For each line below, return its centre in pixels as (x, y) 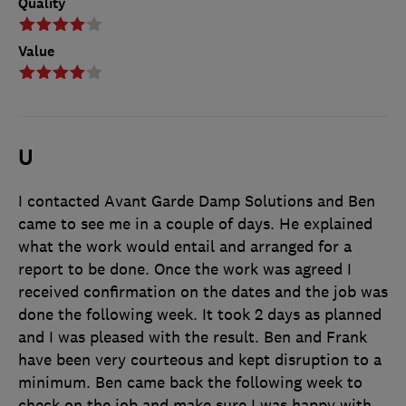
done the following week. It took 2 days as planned (200, 315)
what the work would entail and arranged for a (185, 247)
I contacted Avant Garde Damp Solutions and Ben (197, 202)
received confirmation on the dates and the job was (203, 292)
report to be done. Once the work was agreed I (185, 270)
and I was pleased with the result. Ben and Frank (193, 338)
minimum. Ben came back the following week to (190, 383)
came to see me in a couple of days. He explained (195, 224)
